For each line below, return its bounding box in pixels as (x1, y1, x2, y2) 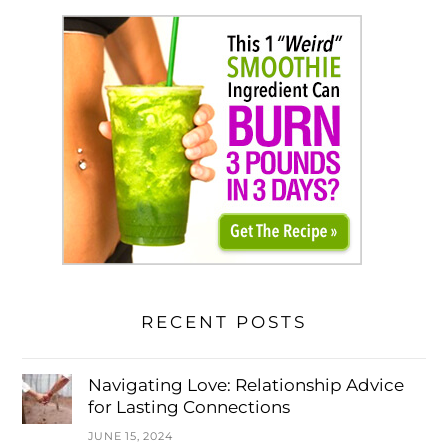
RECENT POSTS (140, 311, 308, 332)
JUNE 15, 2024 (87, 429, 173, 443)
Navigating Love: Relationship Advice (87, 375, 404, 396)
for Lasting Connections (87, 397, 290, 418)
